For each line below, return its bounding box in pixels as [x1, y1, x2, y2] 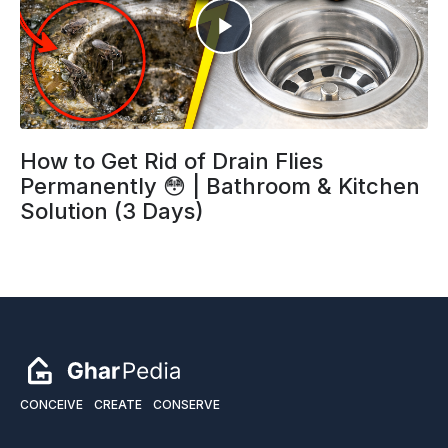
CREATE [94, 397, 142, 413]
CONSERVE [153, 397, 220, 413]
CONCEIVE [20, 397, 83, 413]
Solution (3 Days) [20, 198, 204, 225]
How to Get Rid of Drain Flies [20, 148, 323, 175]
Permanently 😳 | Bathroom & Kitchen [20, 173, 420, 200]
